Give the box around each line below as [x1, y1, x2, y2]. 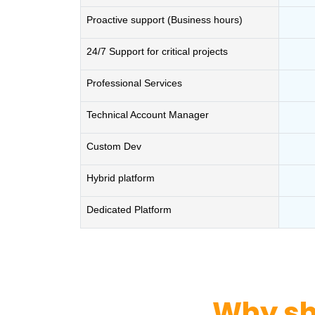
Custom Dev [86, 141, 141, 152]
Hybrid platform [86, 172, 155, 184]
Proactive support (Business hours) [86, 14, 243, 25]
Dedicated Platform [86, 204, 172, 215]
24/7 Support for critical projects [86, 46, 228, 57]
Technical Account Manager [86, 109, 209, 120]
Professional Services [86, 77, 182, 89]
